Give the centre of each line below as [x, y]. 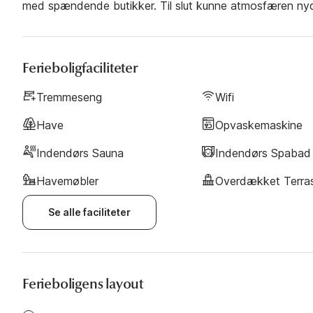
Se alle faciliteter [89, 212]
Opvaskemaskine [259, 125]
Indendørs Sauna [80, 153]
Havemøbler [67, 181]
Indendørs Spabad [263, 153]
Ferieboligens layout [83, 284]
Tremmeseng [69, 97]
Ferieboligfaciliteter [80, 68]
